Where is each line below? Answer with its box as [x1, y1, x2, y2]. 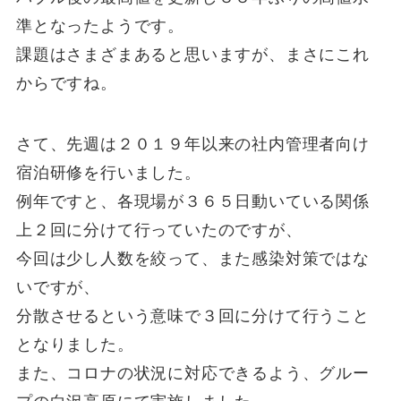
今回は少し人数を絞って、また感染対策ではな [15, 249, 370, 268]
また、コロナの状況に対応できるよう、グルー [15, 363, 370, 382]
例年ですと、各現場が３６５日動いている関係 [15, 192, 370, 210]
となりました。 [15, 335, 134, 354]
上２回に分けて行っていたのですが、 [15, 220, 303, 239]
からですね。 [15, 73, 117, 92]
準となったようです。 [15, 16, 184, 35]
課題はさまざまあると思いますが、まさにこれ [15, 45, 370, 64]
